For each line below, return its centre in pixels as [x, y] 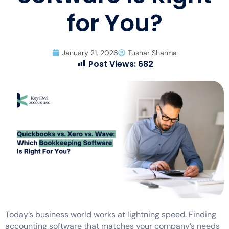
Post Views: [112, 64]
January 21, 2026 [90, 52]
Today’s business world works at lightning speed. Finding [111, 214]
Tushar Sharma [152, 52]
